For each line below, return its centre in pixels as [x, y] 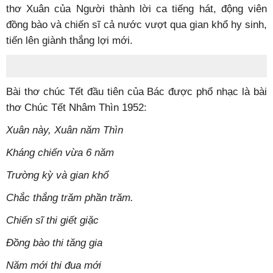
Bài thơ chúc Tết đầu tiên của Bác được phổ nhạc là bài [136, 91]
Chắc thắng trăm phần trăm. [70, 197]
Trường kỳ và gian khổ [57, 175]
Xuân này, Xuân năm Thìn [65, 130]
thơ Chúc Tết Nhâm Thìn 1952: [76, 107]
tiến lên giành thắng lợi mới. [69, 40]
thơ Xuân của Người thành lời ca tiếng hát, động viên [136, 9]
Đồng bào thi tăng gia [54, 243]
